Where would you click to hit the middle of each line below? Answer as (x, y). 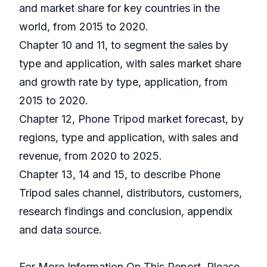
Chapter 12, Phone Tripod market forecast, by (131, 119)
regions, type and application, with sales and (129, 138)
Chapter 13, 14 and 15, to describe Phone (120, 175)
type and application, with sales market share (130, 64)
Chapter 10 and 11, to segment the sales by (124, 45)
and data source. (60, 230)
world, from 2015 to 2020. (84, 27)
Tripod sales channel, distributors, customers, (131, 193)
